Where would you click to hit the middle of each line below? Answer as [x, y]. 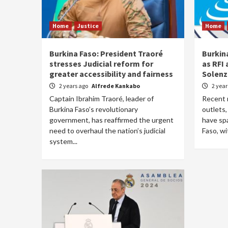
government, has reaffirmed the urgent [111, 120]
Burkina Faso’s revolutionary [94, 109]
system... [63, 141]
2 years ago [74, 86]
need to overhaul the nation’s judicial [107, 131]
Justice [88, 26]
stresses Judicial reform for [101, 64]
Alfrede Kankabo [116, 86]
